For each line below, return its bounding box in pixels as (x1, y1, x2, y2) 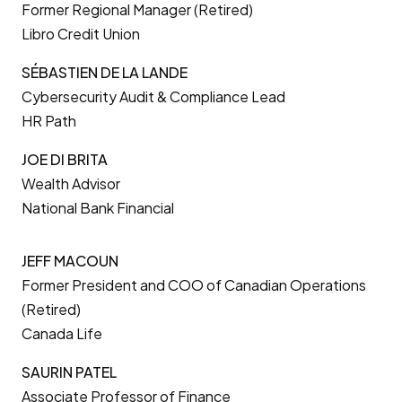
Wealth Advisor (22, 174, 120, 193)
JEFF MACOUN (22, 251, 118, 270)
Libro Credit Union (22, 24, 140, 43)
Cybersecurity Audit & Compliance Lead (22, 87, 285, 106)
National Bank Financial (22, 198, 174, 217)
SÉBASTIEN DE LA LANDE (22, 63, 188, 82)
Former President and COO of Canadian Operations (22, 275, 366, 294)
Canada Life (22, 324, 102, 343)
